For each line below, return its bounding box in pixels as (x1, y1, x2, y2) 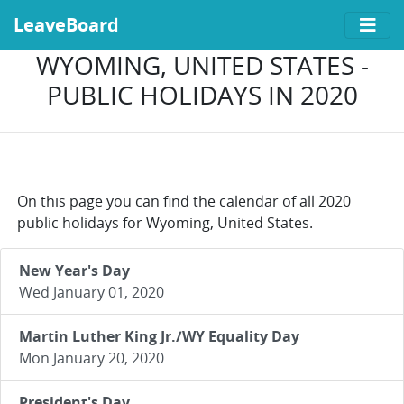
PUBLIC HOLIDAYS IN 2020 (46, 78, 358, 112)
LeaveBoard (14, 13, 119, 37)
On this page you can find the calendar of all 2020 (17, 191, 351, 211)
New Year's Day (19, 261, 130, 280)
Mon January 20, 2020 (19, 348, 164, 368)
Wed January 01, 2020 (19, 282, 164, 302)
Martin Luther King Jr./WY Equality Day (19, 326, 299, 346)
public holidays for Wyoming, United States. (17, 213, 313, 233)
